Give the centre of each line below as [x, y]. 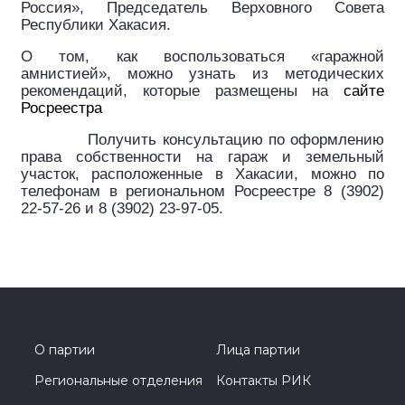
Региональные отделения [118, 381]
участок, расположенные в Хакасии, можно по [202, 174]
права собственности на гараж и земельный [202, 156]
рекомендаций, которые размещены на [182, 90]
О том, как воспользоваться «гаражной [202, 56]
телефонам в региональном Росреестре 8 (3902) [202, 191]
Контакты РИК [264, 381]
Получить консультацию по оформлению [236, 139]
